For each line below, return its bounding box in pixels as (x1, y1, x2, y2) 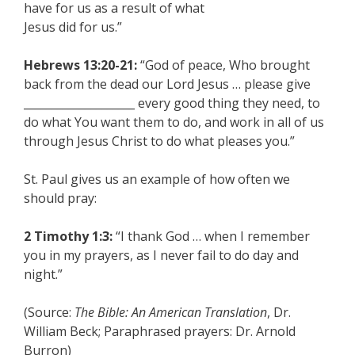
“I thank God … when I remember (113, 227, 310, 245)
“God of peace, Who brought (137, 56, 310, 74)
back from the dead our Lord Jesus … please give (24, 75, 311, 93)
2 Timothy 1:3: (24, 227, 113, 245)
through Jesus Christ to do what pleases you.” (24, 132, 295, 150)
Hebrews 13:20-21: (24, 56, 137, 74)
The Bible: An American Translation (74, 303, 267, 321)
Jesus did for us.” (24, 18, 122, 36)
